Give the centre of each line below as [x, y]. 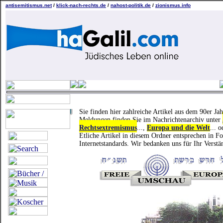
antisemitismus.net [29, 5]
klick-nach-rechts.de [81, 5]
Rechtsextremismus [108, 128]
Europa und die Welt [178, 128]
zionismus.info [173, 5]
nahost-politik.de [131, 5]
